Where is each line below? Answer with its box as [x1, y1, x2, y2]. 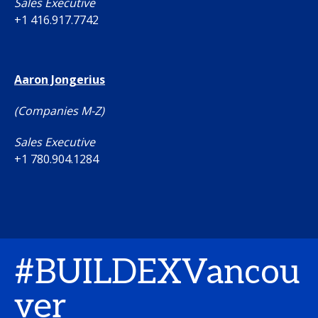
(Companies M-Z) [14, 102, 104, 119]
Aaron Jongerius [14, 71, 105, 87]
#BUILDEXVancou [14, 253, 300, 293]
